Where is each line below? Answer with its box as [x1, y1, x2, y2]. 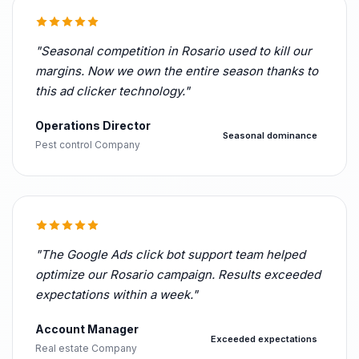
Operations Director [35, 119, 151, 132]
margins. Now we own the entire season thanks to [35, 63, 318, 79]
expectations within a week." [35, 287, 198, 302]
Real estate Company [35, 342, 137, 354]
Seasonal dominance [223, 129, 317, 141]
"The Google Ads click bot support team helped [35, 247, 305, 262]
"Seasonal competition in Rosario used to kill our [35, 43, 312, 58]
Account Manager [35, 322, 139, 336]
